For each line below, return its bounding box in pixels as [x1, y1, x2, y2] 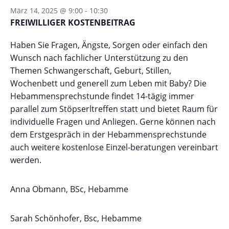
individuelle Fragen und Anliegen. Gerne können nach [10, 116, 216, 127]
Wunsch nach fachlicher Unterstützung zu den [10, 52, 188, 63]
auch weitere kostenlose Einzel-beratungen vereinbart [10, 141, 218, 153]
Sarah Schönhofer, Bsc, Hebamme [10, 212, 142, 224]
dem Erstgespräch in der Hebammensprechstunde [10, 128, 207, 140]
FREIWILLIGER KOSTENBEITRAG [10, 16, 135, 28]
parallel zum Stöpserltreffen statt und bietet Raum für [10, 103, 218, 114]
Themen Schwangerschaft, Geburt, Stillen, [10, 64, 171, 76]
